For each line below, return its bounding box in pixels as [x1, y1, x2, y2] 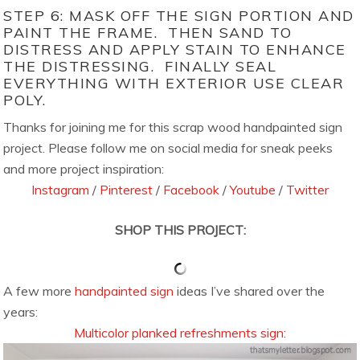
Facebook [163, 181, 219, 198]
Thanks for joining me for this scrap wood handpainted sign [3, 118, 343, 135]
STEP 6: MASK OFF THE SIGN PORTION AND [3, 6, 354, 25]
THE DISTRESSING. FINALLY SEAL [3, 56, 277, 76]
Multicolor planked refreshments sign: [74, 324, 286, 341]
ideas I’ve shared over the [174, 282, 325, 299]
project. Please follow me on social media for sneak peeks [3, 139, 333, 156]
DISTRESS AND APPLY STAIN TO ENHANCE [3, 39, 346, 59]
